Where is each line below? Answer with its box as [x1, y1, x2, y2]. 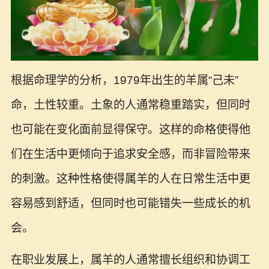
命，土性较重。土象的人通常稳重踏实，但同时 [10, 98, 250, 111]
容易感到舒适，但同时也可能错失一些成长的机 [10, 196, 250, 210]
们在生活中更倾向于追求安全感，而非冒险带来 [10, 147, 250, 160]
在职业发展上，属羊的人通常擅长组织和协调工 [10, 253, 250, 266]
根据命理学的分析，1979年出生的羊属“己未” [10, 73, 238, 86]
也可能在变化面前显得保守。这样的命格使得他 [10, 122, 250, 136]
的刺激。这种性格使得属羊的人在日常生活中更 [10, 172, 250, 185]
